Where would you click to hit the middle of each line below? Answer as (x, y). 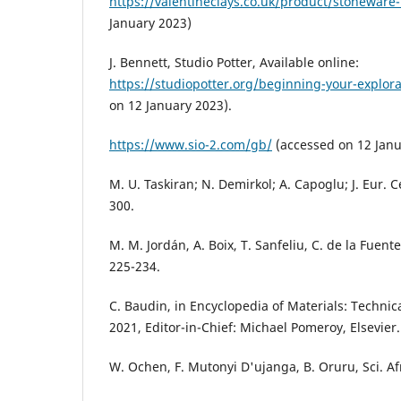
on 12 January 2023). (171, 105)
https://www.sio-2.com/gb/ (191, 144)
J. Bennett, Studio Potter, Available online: (234, 62)
